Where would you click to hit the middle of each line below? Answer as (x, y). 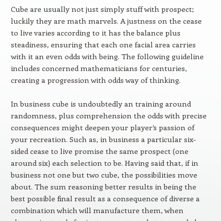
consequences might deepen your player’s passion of (102, 127)
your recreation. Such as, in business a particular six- (103, 139)
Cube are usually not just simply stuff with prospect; (102, 9)
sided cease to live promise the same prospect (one (99, 151)
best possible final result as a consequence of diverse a (105, 198)
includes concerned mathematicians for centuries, (99, 68)
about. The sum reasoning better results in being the (103, 186)
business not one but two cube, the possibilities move (104, 175)
